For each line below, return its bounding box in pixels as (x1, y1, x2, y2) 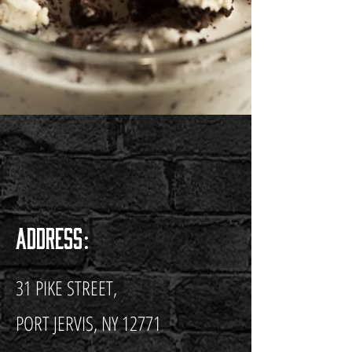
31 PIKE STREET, (16, 274, 117, 301)
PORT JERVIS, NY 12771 (16, 310, 161, 336)
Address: (16, 218, 90, 251)
